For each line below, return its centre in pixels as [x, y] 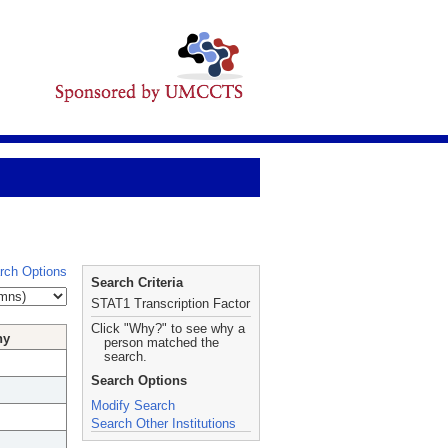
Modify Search [133, 405]
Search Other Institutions [163, 423]
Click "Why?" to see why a [168, 328]
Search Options [139, 380]
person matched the [161, 342]
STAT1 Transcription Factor [170, 303]
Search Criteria [137, 282]
